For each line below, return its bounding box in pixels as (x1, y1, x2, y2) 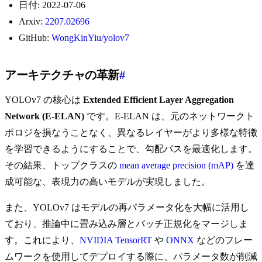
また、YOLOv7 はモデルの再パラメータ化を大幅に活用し (5, 202, 249, 213)
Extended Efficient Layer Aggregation (83, 95, 234, 105)
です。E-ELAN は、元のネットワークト (84, 111, 254, 122)
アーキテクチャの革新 (5, 68, 119, 82)
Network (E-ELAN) (5, 111, 84, 122)
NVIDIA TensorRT (80, 235, 152, 246)
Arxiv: (19, 16, 45, 27)
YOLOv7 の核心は (5, 95, 83, 105)
